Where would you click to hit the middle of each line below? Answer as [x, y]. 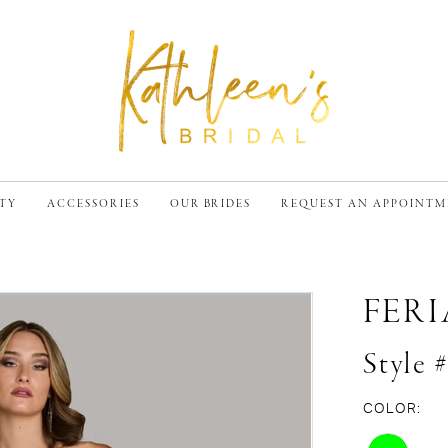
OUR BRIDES [210, 204]
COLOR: [392, 408]
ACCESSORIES [93, 204]
